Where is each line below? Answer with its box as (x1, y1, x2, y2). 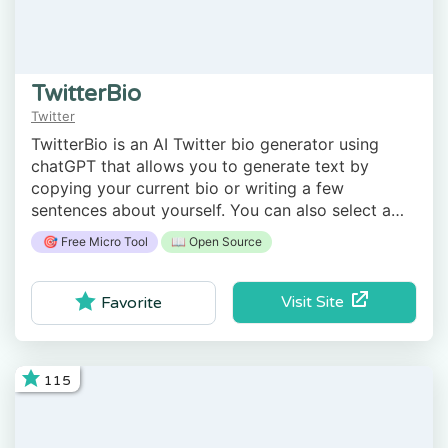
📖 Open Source (171, 234, 262, 250)
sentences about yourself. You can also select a (31, 200, 391, 221)
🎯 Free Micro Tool (41, 234, 148, 250)
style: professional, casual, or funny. (31, 222, 301, 243)
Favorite (101, 292, 163, 313)
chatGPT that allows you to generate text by (31, 156, 369, 177)
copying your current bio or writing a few (31, 178, 344, 199)
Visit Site (280, 292, 352, 313)
